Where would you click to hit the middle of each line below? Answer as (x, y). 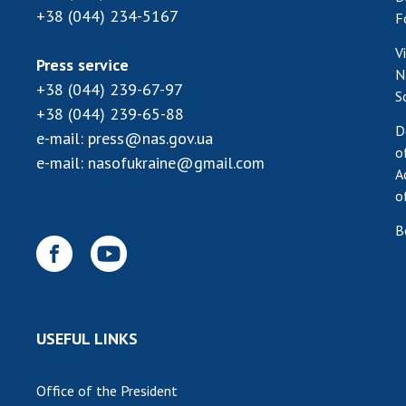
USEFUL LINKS (87, 338)
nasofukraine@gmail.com (176, 162)
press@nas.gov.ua (150, 138)
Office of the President (107, 390)
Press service (82, 64)
